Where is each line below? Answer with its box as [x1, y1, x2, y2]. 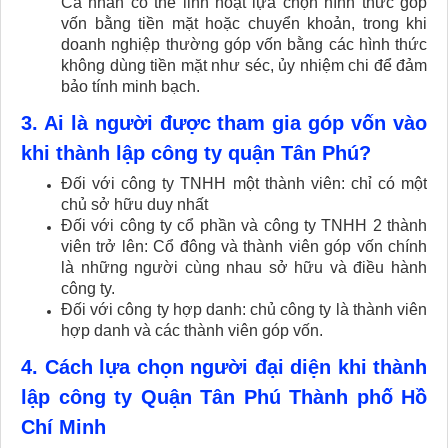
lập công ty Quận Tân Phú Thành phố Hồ [21, 386, 427, 408]
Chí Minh [21, 416, 106, 438]
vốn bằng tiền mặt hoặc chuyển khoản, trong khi [61, 15, 427, 32]
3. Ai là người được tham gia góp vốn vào [21, 112, 427, 134]
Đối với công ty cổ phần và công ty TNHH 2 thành [61, 217, 427, 234]
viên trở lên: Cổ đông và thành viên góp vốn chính [61, 238, 427, 255]
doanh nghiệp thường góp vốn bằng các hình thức [61, 36, 427, 53]
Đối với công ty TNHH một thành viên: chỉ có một [61, 175, 427, 192]
